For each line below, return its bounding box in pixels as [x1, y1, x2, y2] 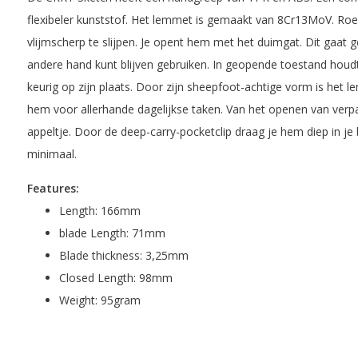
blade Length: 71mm [58, 225, 165, 241]
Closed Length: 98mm [58, 269, 176, 285]
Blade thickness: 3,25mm [58, 247, 189, 263]
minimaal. [26, 145, 77, 161]
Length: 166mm [58, 202, 141, 218]
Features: [26, 180, 79, 196]
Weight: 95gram [58, 292, 141, 308]
